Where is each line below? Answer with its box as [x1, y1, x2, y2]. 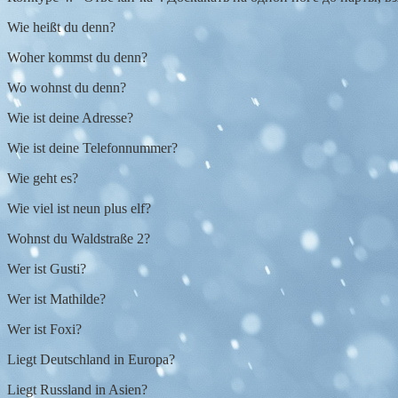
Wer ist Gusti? [7, 261, 86, 277]
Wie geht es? [7, 171, 78, 187]
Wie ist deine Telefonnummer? [7, 140, 178, 156]
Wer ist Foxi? [7, 322, 82, 338]
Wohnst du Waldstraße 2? [7, 231, 150, 247]
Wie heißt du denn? [7, 20, 115, 36]
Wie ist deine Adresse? [7, 110, 133, 126]
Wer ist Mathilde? [7, 291, 106, 307]
